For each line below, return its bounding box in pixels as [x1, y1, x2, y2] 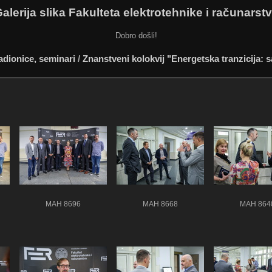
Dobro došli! [115, 30, 157, 40]
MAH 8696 [46, 200, 81, 208]
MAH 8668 [143, 200, 178, 208]
